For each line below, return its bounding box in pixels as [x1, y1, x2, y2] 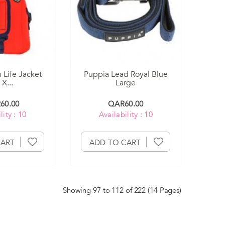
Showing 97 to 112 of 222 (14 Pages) [62, 185, 181, 196]
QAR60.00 [108, 99, 144, 109]
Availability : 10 [98, 109, 153, 120]
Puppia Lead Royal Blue [83, 69, 168, 80]
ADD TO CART [89, 138, 141, 148]
